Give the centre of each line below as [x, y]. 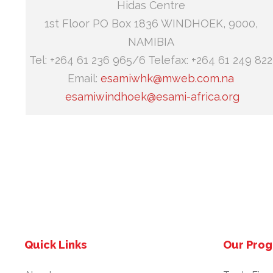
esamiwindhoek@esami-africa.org [152, 97]
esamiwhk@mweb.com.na [167, 79]
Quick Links [55, 245]
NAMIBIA [151, 42]
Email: [84, 79]
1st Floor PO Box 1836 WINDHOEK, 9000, [151, 24]
